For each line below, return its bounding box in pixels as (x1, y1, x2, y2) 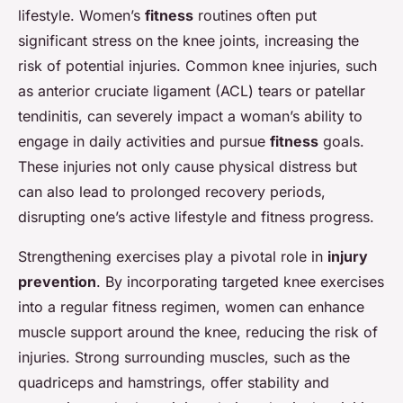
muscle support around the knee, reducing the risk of (18, 322, 378, 341)
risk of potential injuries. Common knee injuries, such (18, 56, 377, 75)
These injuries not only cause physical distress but (18, 157, 357, 175)
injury (327, 246, 368, 265)
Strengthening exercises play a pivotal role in (18, 246, 327, 265)
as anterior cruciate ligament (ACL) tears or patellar (18, 81, 365, 100)
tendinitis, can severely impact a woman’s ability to (18, 106, 363, 125)
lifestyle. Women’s (18, 5, 145, 24)
